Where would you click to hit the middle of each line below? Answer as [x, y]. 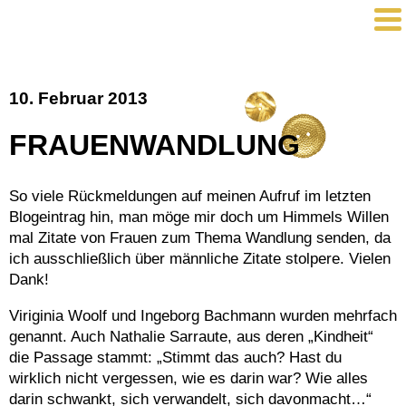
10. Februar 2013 [78, 99]
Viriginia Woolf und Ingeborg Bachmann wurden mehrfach [203, 315]
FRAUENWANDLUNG [155, 145]
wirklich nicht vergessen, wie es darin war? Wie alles [188, 378]
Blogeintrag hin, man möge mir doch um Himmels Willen [199, 217]
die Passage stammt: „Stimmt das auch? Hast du [175, 357]
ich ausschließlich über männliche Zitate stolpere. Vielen [200, 258]
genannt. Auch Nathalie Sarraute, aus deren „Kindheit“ [191, 336]
